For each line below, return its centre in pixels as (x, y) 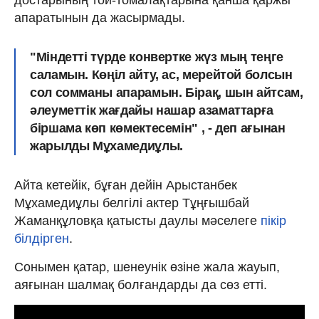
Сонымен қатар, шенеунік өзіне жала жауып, (147, 267)
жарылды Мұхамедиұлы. (106, 146)
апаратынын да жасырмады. (100, 17)
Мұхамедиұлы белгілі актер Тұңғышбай (132, 203)
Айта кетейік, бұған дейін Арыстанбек (126, 185)
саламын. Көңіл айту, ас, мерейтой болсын (161, 74)
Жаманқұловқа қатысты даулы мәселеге (136, 220)
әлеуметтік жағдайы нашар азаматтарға (152, 110)
